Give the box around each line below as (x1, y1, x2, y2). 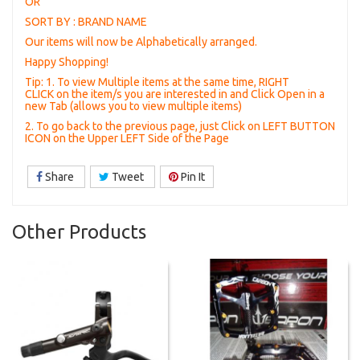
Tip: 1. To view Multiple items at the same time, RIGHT (25, 76, 289, 88)
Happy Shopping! (25, 55, 111, 68)
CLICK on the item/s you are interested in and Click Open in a (25, 88, 325, 100)
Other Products (12, 221, 146, 243)
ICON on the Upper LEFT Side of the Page (25, 132, 229, 145)
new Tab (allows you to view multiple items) (25, 100, 242, 112)
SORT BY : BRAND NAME (25, 15, 147, 28)
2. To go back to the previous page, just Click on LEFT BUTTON (25, 120, 335, 133)
